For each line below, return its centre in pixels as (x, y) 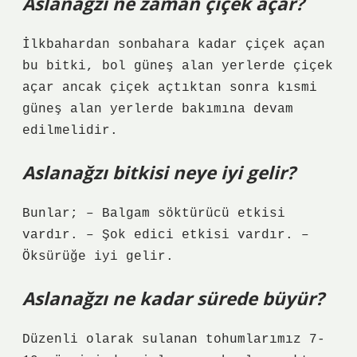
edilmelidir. (70, 131)
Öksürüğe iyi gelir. (98, 257)
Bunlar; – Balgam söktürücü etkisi (154, 214)
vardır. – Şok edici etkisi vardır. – (166, 235)
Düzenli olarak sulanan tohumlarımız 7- (174, 339)
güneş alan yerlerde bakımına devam (158, 109)
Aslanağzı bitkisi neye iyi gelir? (159, 173)
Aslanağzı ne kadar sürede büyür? (173, 298)
